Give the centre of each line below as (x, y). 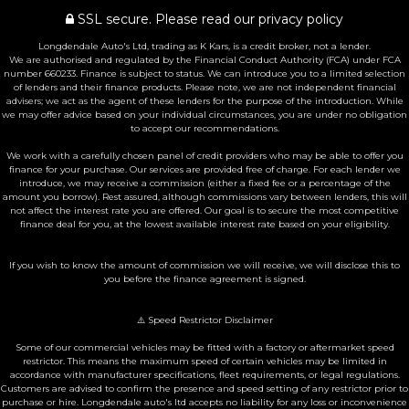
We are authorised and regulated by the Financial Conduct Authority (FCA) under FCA (204, 60)
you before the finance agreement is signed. (204, 279)
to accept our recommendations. (204, 128)
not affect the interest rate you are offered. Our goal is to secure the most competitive (204, 210)
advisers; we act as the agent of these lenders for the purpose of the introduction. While (204, 101)
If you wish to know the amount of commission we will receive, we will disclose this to (204, 265)
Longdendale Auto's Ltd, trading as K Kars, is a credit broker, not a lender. (204, 46)
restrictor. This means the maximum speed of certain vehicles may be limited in (204, 361)
